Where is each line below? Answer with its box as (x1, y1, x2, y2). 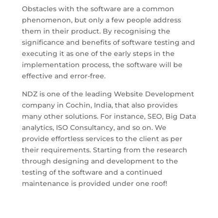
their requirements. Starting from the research (21, 145, 187, 154)
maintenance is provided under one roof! (21, 179, 167, 188)
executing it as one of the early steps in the (21, 49, 175, 58)
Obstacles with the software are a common (21, 4, 174, 13)
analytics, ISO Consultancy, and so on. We (21, 123, 166, 132)
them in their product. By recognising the (21, 27, 170, 36)
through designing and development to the (21, 157, 178, 165)
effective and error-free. (21, 72, 106, 80)
